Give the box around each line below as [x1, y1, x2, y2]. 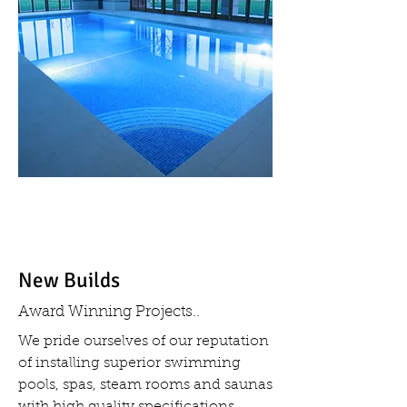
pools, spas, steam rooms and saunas [18, 378, 273, 392]
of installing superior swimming [18, 356, 241, 371]
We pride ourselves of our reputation [18, 334, 269, 349]
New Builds [18, 267, 120, 293]
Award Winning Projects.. [18, 304, 200, 320]
